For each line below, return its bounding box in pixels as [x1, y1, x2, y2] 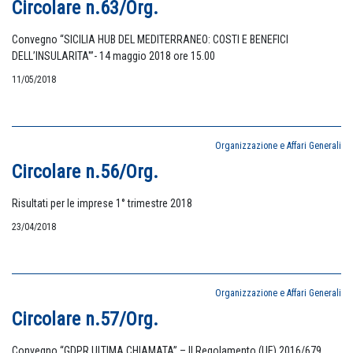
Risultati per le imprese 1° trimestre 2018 [12, 197, 192, 210]
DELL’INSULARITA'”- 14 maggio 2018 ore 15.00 [12, 50, 215, 62]
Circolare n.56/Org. [12, 161, 158, 183]
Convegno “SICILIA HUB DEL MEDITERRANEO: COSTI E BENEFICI [12, 33, 288, 46]
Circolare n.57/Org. [12, 308, 158, 330]
